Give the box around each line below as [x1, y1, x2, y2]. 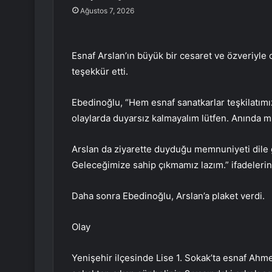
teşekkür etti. [72, 66, 128, 78]
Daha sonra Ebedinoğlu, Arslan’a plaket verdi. [72, 190, 265, 202]
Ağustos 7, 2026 [80, 6, 134, 16]
